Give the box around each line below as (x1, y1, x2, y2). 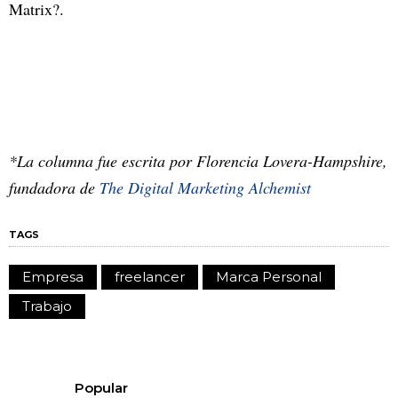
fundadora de (9, 176, 99, 198)
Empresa (22, 267, 84, 285)
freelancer (115, 267, 185, 285)
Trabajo (22, 297, 72, 314)
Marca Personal (216, 267, 322, 285)
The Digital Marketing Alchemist (99, 176, 311, 198)
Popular (75, 378, 128, 396)
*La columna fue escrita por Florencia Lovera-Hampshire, (9, 149, 387, 171)
